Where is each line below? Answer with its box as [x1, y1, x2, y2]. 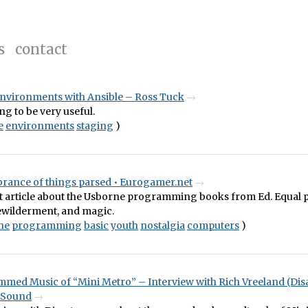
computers [187, 219, 239, 232]
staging [76, 120, 113, 132]
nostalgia [140, 219, 185, 232]
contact [15, 41, 67, 58]
